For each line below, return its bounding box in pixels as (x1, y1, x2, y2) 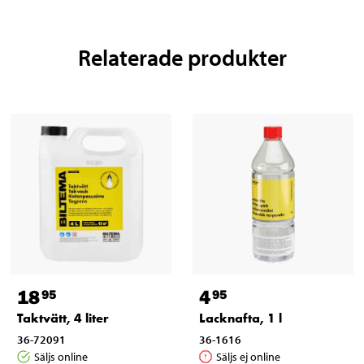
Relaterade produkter (77, 42, 287, 71)
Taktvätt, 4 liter (16, 310, 109, 327)
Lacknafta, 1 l (198, 310, 282, 327)
